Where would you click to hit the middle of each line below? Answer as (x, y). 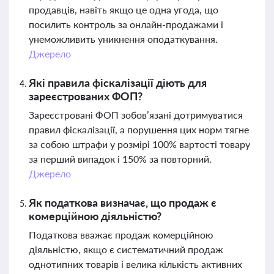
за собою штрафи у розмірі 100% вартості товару (139, 144)
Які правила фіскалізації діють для (118, 83)
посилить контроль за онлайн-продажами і (126, 24)
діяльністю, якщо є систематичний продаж (126, 249)
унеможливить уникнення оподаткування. (123, 39)
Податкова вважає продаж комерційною (121, 235)
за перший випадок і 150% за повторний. (120, 159)
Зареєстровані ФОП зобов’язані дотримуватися (136, 115)
